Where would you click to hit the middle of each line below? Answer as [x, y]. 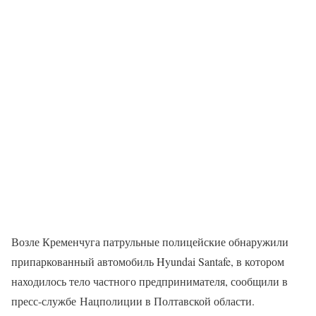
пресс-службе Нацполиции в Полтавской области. [133, 301]
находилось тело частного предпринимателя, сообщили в [150, 281]
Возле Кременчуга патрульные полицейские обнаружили [150, 242]
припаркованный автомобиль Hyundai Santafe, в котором [148, 262]
